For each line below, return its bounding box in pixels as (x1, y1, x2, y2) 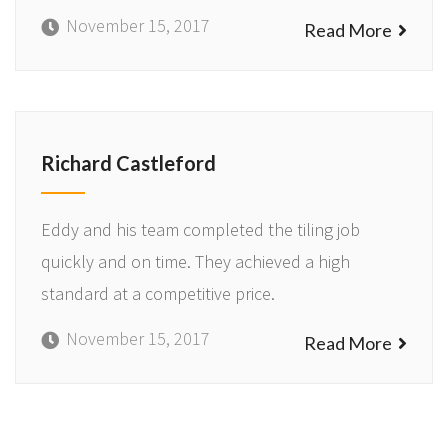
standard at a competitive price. (41, 282, 275, 306)
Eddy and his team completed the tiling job (41, 218, 360, 242)
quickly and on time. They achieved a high (41, 250, 350, 274)
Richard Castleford (41, 151, 216, 176)
